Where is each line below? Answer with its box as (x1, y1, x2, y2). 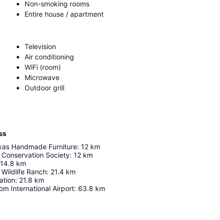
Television (25, 42, 56, 51)
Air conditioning (25, 53, 74, 61)
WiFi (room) (25, 63, 61, 71)
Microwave (25, 73, 59, 82)
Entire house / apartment (25, 10, 104, 18)
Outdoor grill (25, 83, 64, 92)
